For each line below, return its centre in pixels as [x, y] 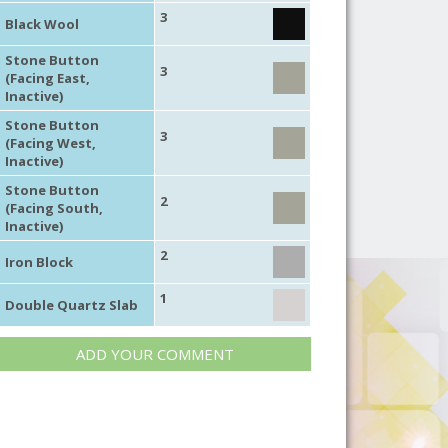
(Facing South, [53, 207]
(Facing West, [50, 142]
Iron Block [38, 261]
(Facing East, [47, 77]
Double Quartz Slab [71, 304]
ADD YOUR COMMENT [154, 353]
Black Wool [41, 23]
